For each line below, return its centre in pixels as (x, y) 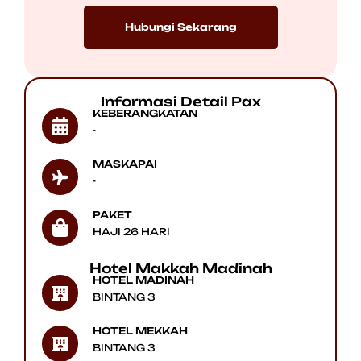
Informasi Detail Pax (180, 102)
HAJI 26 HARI (131, 232)
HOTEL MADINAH (143, 280)
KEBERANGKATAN (145, 114)
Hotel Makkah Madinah (180, 269)
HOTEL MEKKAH (140, 331)
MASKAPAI (125, 164)
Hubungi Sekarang (180, 27)
